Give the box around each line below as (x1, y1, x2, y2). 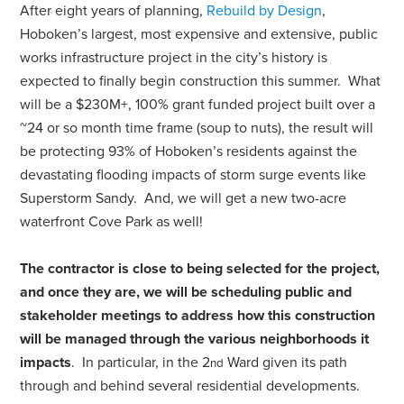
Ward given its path (224, 353, 348, 372)
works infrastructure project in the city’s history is (20, 49, 328, 67)
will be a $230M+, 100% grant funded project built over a (20, 96, 376, 114)
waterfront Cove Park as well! (20, 213, 204, 231)
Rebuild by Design (207, 2, 323, 20)
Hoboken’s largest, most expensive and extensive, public (20, 25, 379, 43)
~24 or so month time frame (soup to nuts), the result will (20, 119, 374, 137)
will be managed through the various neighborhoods (20, 330, 358, 348)
